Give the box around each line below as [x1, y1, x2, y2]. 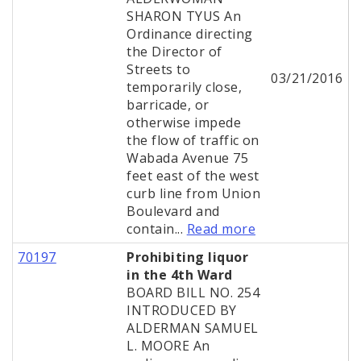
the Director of [127, 43, 222, 61]
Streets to [127, 60, 191, 79]
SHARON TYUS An [127, 7, 242, 26]
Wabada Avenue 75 [127, 149, 249, 168]
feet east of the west [127, 167, 259, 185]
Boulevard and [127, 202, 220, 221]
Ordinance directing [127, 25, 253, 44]
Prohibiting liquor [127, 248, 249, 267]
